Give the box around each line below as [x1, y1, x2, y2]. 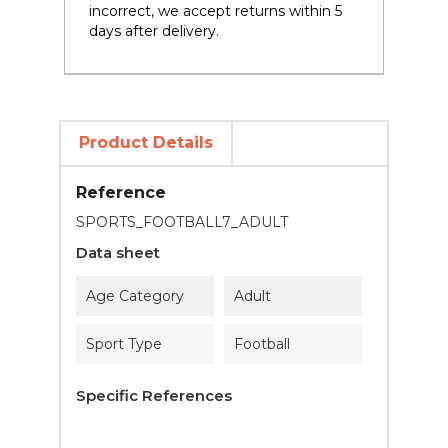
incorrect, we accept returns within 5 [89, 2, 342, 20]
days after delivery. [89, 22, 219, 40]
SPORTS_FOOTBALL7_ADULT [76, 213, 288, 231]
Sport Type [86, 335, 162, 353]
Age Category [86, 287, 184, 305]
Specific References [76, 386, 232, 405]
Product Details [79, 133, 213, 152]
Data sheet [76, 243, 160, 262]
